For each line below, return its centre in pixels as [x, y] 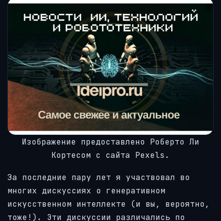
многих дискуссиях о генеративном [86, 190]
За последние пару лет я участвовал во [99, 177]
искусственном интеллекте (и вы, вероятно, [109, 204]
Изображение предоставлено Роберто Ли [110, 142]
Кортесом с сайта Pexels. [110, 155]
